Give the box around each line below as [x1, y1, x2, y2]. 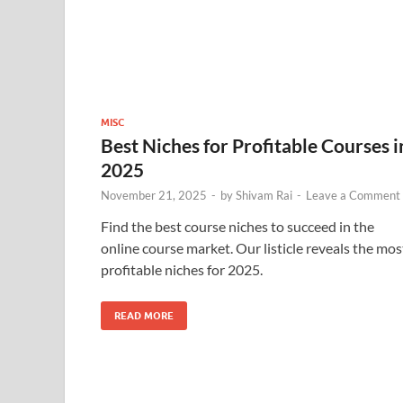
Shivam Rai [236, 187, 292, 202]
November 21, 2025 [101, 187, 207, 202]
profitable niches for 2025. [101, 260, 263, 278]
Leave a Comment [306, 187, 400, 202]
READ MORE [114, 309, 174, 322]
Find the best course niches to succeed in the [101, 217, 374, 235]
